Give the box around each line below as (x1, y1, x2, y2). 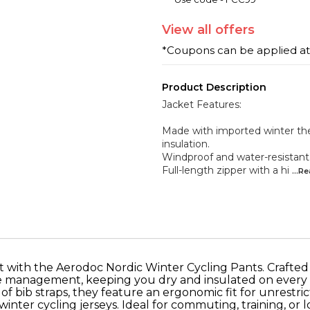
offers (212, 21, 255, 37)
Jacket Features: (162, 98, 241, 111)
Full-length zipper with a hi (162, 163, 289, 176)
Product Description (162, 80, 266, 93)
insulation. (162, 137, 210, 150)
